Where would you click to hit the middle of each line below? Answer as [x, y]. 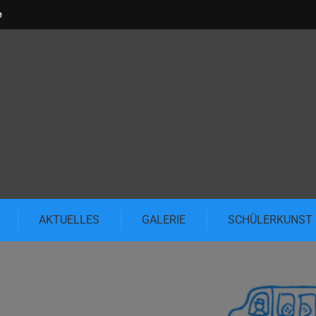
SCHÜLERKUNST [270, 220]
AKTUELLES [69, 220]
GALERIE [164, 220]
